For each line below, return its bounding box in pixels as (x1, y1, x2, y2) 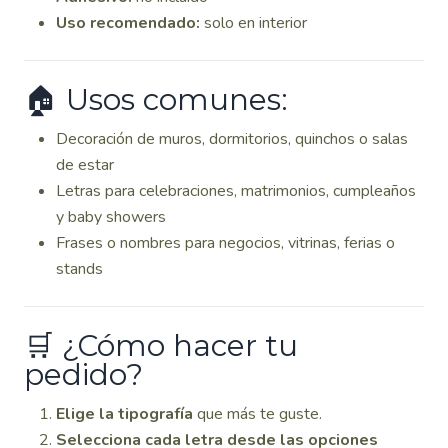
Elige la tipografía (56, 403, 193, 425)
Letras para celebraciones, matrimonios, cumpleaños (56, 180, 416, 202)
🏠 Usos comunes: (24, 81, 288, 117)
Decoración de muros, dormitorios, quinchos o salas (56, 128, 408, 150)
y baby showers (56, 206, 166, 228)
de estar (56, 154, 114, 176)
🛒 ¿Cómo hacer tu (24, 327, 298, 363)
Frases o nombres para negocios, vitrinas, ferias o (56, 232, 395, 254)
